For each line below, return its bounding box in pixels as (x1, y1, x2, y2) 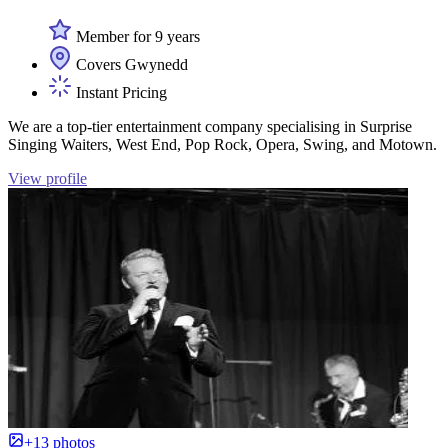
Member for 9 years (72, 28, 200, 46)
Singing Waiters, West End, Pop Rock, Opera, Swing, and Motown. (8, 136, 437, 154)
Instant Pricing (72, 84, 167, 102)
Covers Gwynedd (72, 56, 188, 74)
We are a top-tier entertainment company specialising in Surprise (8, 118, 412, 136)
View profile (8, 170, 87, 188)
